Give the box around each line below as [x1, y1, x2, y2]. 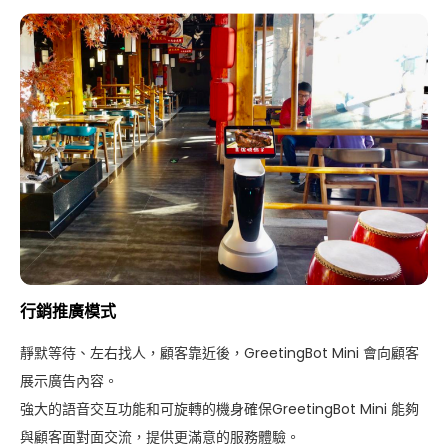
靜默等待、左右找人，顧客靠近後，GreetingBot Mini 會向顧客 [20, 343, 419, 364]
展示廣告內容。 [20, 371, 118, 392]
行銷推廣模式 [20, 300, 116, 324]
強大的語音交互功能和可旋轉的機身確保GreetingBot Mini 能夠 [20, 399, 419, 420]
